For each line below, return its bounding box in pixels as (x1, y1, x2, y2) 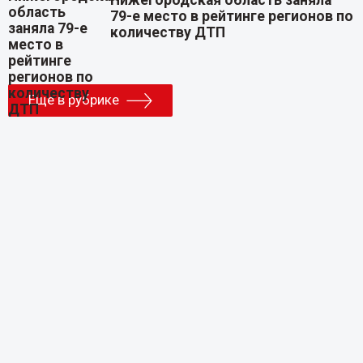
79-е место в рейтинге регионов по (110, 8, 354, 25)
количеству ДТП (110, 24, 226, 41)
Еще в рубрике (28, 91, 119, 108)
